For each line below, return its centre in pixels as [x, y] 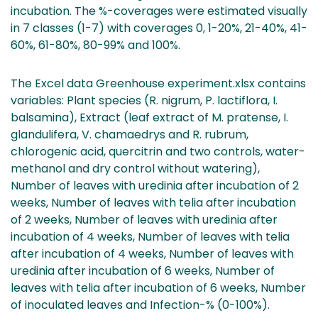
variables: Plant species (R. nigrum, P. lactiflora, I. [144, 100]
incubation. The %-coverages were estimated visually [159, 11]
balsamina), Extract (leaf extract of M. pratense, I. [149, 117]
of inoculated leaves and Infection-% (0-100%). [140, 305]
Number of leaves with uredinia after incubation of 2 [155, 185]
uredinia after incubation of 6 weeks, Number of [143, 270]
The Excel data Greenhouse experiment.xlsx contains [158, 83]
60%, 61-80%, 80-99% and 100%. [95, 45]
